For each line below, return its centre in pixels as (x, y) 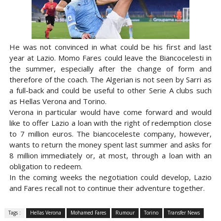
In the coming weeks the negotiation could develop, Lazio (110, 177)
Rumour (125, 213)
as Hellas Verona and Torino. (59, 101)
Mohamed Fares (88, 213)
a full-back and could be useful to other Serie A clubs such (110, 91)
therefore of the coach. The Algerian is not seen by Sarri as (110, 80)
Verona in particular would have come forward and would (110, 112)
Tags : (14, 213)
